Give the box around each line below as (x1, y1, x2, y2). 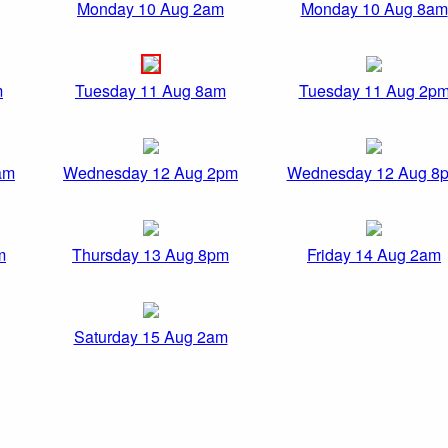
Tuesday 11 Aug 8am (75, 79, 226, 103)
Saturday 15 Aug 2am (73, 325, 228, 349)
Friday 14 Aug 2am (307, 243, 441, 267)
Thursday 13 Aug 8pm (72, 243, 229, 267)
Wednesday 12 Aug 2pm (63, 161, 238, 185)
